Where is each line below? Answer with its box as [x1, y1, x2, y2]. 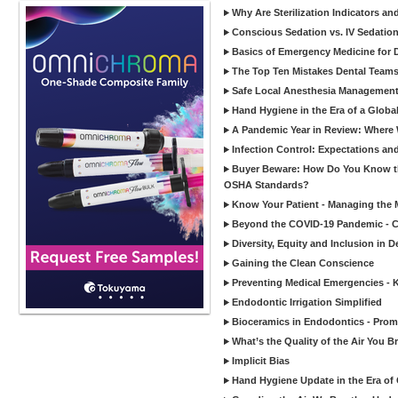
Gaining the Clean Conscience [232, 258, 374, 268]
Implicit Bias [232, 355, 290, 366]
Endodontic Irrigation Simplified [232, 297, 382, 307]
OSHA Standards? [224, 179, 309, 190]
